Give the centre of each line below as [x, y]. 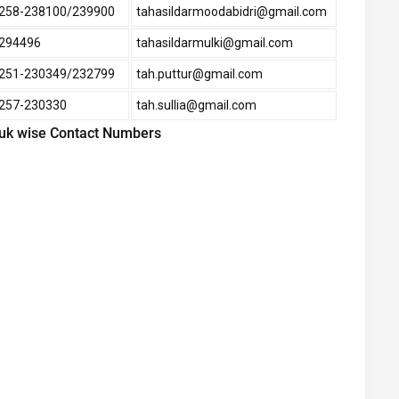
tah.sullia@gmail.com [196, 106]
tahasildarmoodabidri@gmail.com [232, 12]
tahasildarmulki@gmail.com [215, 43]
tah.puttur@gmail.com [199, 74]
